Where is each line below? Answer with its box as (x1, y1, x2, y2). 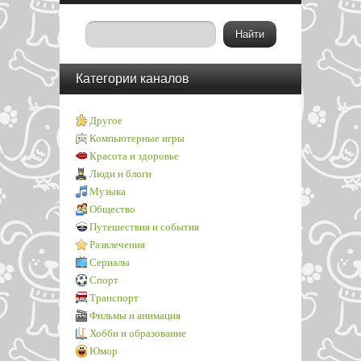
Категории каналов (76, 72, 189, 85)
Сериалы (89, 256, 130, 268)
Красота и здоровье (89, 150, 179, 162)
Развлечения (89, 239, 145, 251)
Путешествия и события (89, 221, 199, 233)
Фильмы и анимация (89, 309, 180, 322)
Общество (89, 203, 135, 215)
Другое (89, 114, 122, 127)
